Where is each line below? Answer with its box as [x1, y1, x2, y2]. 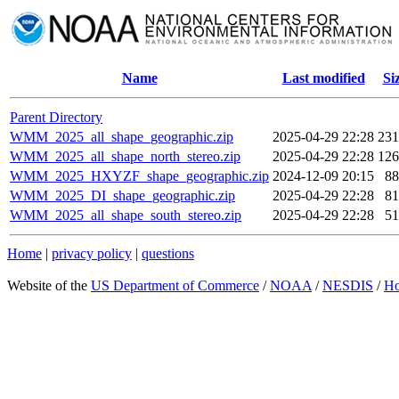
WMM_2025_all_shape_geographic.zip [10, 129, 233, 144]
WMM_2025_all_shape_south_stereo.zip [10, 208, 241, 223]
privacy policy [52, 246, 132, 261]
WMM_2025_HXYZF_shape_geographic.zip [10, 168, 269, 183]
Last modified [281, 70, 365, 85]
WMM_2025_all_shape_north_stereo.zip [10, 149, 240, 164]
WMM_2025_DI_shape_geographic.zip [10, 188, 235, 203]
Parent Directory [10, 110, 102, 125]
